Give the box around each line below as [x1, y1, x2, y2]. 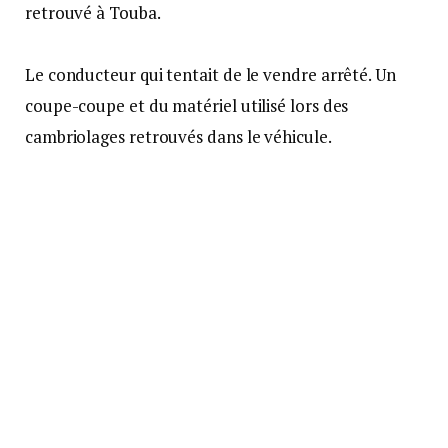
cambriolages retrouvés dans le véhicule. [25, 125, 332, 149]
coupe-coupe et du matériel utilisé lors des [25, 94, 349, 118]
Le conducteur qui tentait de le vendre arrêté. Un [25, 63, 396, 87]
